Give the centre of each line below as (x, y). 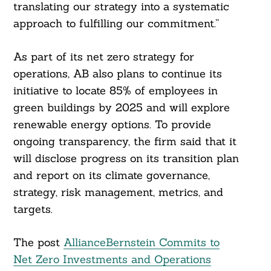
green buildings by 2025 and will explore (121, 108)
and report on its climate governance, (111, 175)
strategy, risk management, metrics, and (118, 192)
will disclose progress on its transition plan (126, 158)
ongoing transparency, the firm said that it (125, 142)
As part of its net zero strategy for (103, 57)
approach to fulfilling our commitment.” (116, 24)
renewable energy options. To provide (112, 125)
